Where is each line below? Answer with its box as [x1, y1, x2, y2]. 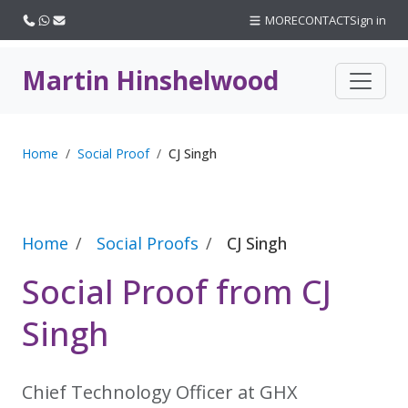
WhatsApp [50, 11, 108, 27]
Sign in [350, 12, 386, 28]
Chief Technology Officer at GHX [22, 380, 298, 404]
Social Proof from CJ [22, 270, 331, 314]
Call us [36, 11, 73, 27]
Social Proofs [97, 232, 199, 254]
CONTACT [298, 12, 350, 28]
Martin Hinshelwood [22, 63, 279, 97]
